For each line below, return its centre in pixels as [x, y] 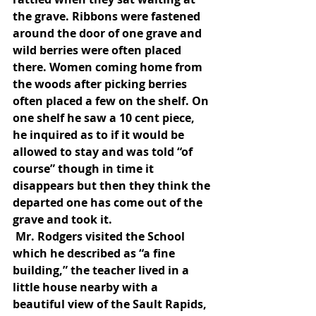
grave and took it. [62, 219]
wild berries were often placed [98, 50]
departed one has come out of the [109, 202]
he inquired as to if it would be [100, 135]
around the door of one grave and [109, 33]
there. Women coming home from [109, 67]
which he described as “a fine [95, 253]
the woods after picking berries [101, 84]
